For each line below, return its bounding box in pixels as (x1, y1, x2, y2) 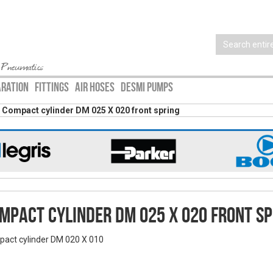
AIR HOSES (75, 80, 115, 94)
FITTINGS (35, 80, 69, 94)
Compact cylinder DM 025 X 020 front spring (2, 105, 180, 115)
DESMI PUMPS (121, 80, 173, 94)
